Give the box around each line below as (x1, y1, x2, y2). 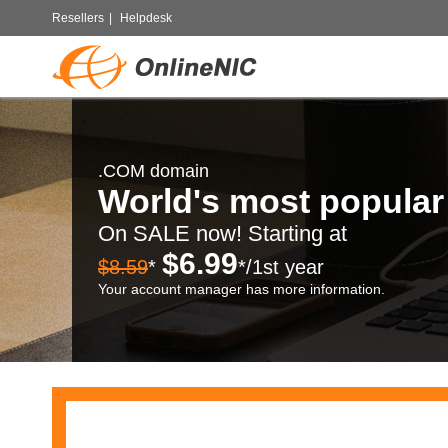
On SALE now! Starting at (98, 221, 347, 246)
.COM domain (98, 161, 209, 181)
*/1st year (238, 256, 324, 278)
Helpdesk (120, 11, 172, 25)
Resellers (52, 11, 104, 25)
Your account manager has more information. (98, 281, 385, 297)
